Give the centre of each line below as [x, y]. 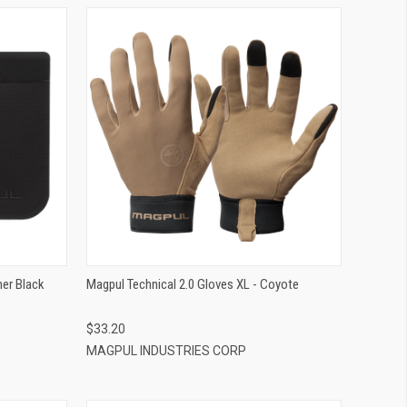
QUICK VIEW [213, 123]
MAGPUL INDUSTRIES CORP [166, 350]
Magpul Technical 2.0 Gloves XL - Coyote [192, 284]
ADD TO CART [213, 152]
